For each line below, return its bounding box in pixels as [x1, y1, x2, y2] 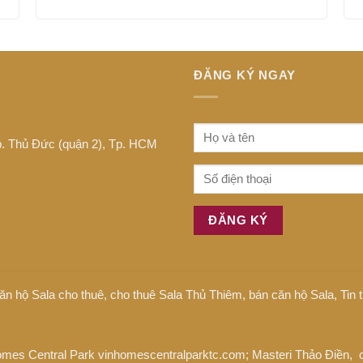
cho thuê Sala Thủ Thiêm [110, 288, 242, 302]
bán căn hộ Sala [249, 288, 334, 302]
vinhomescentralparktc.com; [95, 347, 252, 361]
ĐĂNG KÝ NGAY [194, 68, 296, 83]
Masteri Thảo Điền [252, 347, 349, 361]
